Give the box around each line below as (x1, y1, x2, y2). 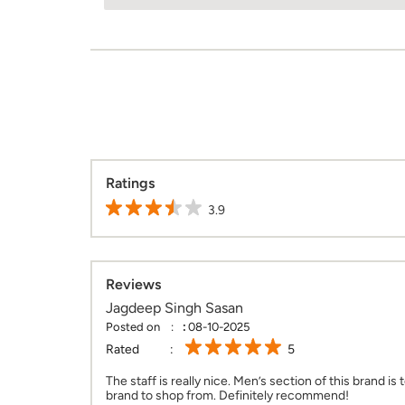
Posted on (105, 320, 160, 334)
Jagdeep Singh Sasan (105, 299, 243, 317)
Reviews (105, 276, 161, 294)
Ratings (105, 174, 155, 193)
